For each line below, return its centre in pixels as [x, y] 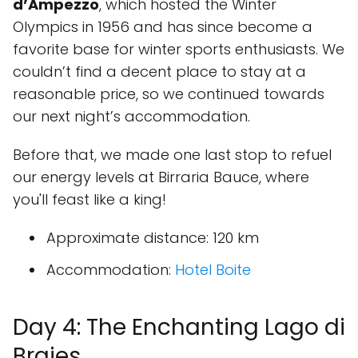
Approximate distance [126, 238]
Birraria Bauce [209, 177]
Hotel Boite [213, 270]
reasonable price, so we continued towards [169, 94]
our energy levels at [86, 177]
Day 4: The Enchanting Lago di [179, 327]
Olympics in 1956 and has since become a [163, 27]
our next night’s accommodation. [131, 116]
